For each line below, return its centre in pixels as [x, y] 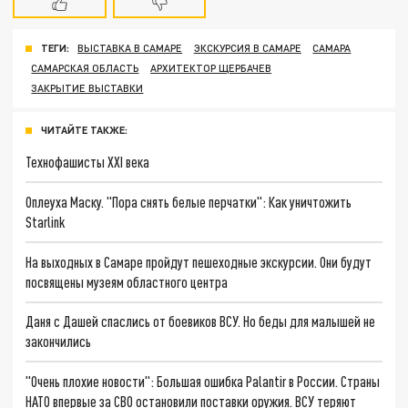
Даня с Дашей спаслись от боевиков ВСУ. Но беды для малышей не [201, 321]
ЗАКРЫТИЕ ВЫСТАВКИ [87, 88]
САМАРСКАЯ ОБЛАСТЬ [85, 68]
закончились [59, 342]
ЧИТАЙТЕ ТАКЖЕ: [84, 130]
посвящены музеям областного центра [127, 281]
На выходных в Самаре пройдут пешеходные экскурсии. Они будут [199, 261]
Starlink [46, 221]
